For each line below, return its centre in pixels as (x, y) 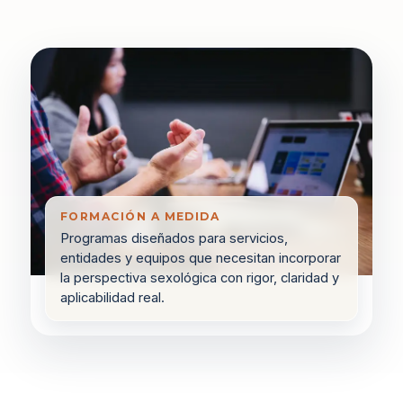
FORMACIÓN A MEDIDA (140, 216)
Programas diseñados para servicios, (174, 238)
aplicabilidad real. (112, 298)
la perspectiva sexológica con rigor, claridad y (200, 278)
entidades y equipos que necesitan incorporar (201, 258)
